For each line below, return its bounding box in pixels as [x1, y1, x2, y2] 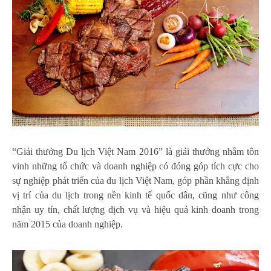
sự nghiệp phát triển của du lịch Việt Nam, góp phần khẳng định [12, 175, 259, 186]
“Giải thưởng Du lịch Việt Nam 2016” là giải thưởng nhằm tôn [12, 146, 259, 157]
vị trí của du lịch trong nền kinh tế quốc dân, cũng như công [12, 190, 259, 201]
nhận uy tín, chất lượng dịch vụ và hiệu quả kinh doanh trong [12, 204, 259, 215]
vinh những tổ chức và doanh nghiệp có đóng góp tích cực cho [12, 161, 259, 172]
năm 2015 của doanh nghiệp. [12, 219, 123, 230]
